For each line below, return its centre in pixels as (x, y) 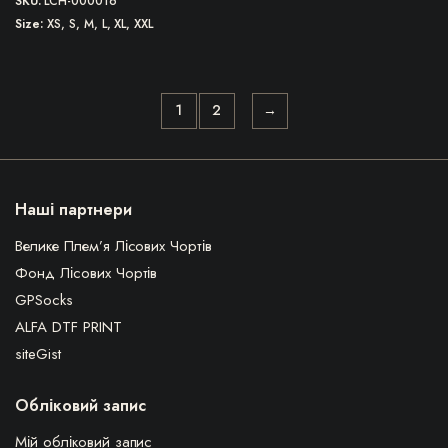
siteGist (38, 353)
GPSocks (44, 299)
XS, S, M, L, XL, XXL (100, 23)
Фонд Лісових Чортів (86, 272)
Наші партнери (73, 209)
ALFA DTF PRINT (68, 326)
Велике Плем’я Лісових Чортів (114, 245)
